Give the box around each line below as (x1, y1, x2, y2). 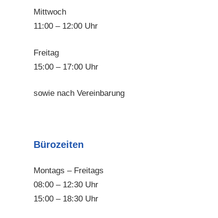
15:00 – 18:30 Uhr (33, 194, 98, 204)
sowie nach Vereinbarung (33, 89, 125, 98)
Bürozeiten (33, 139, 84, 150)
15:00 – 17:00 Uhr (33, 62, 98, 72)
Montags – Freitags (33, 166, 104, 176)
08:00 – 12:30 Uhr (33, 180, 98, 190)
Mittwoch (33, 7, 66, 17)
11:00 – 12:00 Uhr (33, 21, 98, 31)
